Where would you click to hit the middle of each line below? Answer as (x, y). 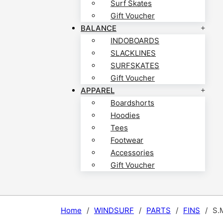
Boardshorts (132, 103)
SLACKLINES (133, 53)
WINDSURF (114, 211)
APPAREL (98, 91)
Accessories (132, 153)
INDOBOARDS (135, 41)
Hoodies (125, 115)
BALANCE (99, 28)
